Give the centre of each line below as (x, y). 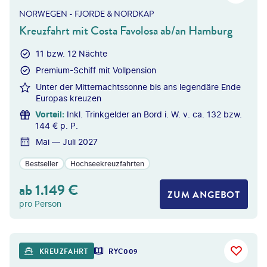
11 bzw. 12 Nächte (72, 53)
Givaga (19, 240)
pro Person (40, 204)
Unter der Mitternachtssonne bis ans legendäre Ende (138, 87)
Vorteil (49, 114)
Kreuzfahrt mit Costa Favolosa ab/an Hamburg (126, 31)
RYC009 (123, 252)
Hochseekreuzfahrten (107, 163)
